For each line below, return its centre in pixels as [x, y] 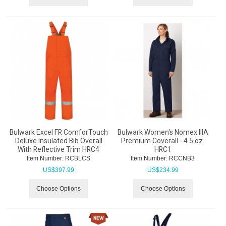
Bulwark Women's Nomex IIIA [163, 132]
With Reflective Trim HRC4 [59, 150]
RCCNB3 [181, 159]
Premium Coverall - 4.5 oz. [163, 141]
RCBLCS [77, 159]
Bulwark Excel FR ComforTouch [59, 132]
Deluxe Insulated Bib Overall [59, 141]
